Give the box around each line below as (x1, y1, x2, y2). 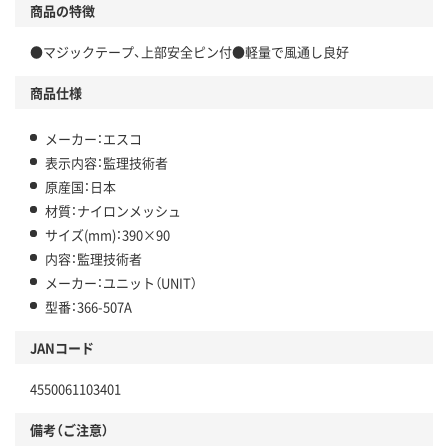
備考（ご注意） (30, 420, 109, 440)
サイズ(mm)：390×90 (45, 225, 170, 245)
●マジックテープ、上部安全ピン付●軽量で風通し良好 (30, 42, 349, 62)
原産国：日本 (45, 177, 116, 197)
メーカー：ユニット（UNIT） (45, 273, 197, 293)
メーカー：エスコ (45, 129, 142, 149)
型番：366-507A (45, 297, 132, 317)
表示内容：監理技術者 (45, 153, 168, 173)
